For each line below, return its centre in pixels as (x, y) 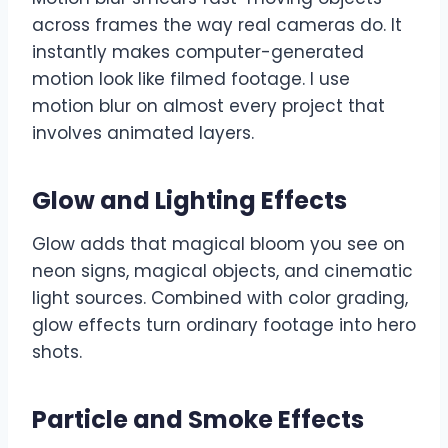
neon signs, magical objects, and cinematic (222, 271)
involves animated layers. (143, 133)
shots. (57, 352)
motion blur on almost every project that (208, 106)
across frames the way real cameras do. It (217, 25)
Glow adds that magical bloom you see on (218, 244)
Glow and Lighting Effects (189, 201)
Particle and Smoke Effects (198, 420)
